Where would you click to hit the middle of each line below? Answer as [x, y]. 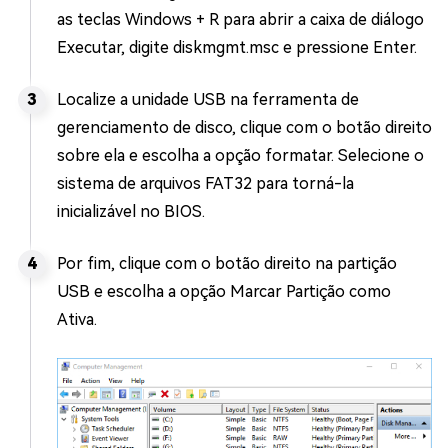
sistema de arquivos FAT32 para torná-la [205, 183]
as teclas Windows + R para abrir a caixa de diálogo [240, 19]
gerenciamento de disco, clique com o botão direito [244, 127]
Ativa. [77, 319]
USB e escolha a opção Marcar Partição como [224, 291]
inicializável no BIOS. [131, 211]
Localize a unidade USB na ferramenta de [208, 99]
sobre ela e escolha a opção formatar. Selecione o [240, 155]
